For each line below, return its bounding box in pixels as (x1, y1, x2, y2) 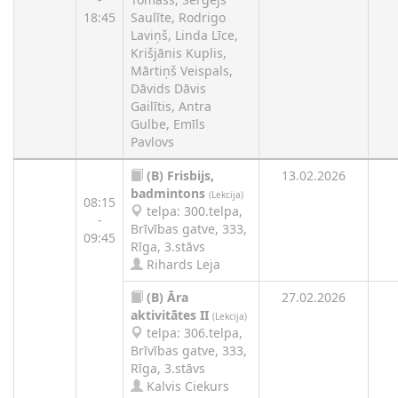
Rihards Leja (143, 256, 220, 273)
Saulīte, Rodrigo (131, 9, 226, 26)
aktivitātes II (131, 306, 209, 323)
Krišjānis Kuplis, (131, 44, 227, 61)
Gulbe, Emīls (131, 115, 205, 132)
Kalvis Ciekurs (143, 378, 229, 394)
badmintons (131, 185, 205, 202)
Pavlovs (131, 133, 174, 150)
